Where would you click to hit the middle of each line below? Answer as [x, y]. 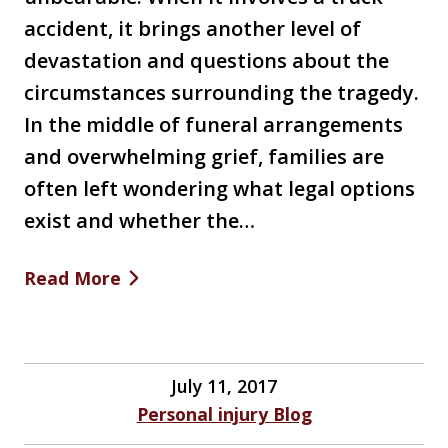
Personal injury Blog [224, 413]
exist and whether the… [139, 220]
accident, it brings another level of [192, 28]
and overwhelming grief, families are [204, 156]
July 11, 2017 [224, 385]
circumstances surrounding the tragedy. [221, 92]
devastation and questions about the [206, 60]
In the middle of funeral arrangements [213, 124]
